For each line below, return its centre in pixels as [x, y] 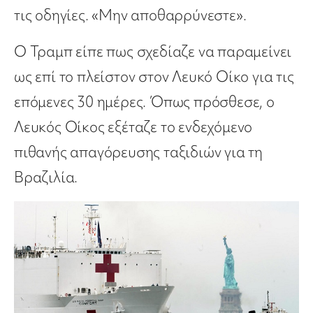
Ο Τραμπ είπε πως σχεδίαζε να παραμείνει [153, 52]
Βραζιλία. [46, 177]
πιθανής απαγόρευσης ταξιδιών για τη [138, 152]
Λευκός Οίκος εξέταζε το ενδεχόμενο [133, 127]
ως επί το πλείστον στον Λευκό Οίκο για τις [154, 77]
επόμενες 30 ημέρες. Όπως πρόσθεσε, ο [144, 102]
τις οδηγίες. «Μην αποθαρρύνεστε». [130, 15]
